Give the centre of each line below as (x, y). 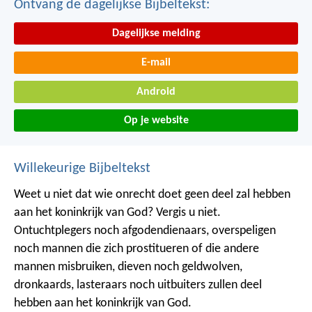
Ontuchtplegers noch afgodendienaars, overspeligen (145, 231)
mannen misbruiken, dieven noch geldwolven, (128, 267)
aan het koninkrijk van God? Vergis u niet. (117, 213)
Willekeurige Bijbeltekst (82, 169)
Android (156, 92)
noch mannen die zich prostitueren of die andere (136, 249)
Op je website (156, 121)
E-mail (156, 63)
